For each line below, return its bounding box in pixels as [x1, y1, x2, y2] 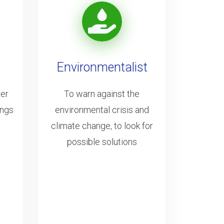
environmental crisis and [54, 104, 149, 115]
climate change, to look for [50, 120, 153, 131]
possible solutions [66, 136, 137, 147]
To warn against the [64, 88, 139, 99]
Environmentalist [56, 59, 147, 74]
